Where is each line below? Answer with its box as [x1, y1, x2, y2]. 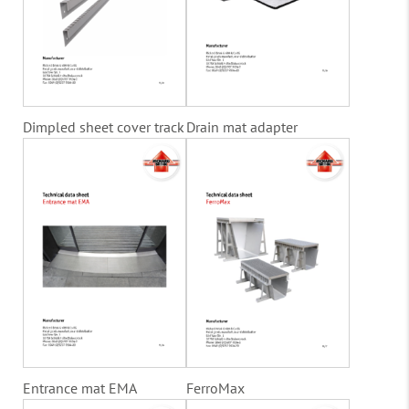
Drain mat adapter [186, 117, 298, 136]
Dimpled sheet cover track [23, 117, 184, 136]
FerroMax [186, 379, 245, 398]
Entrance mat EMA [23, 379, 137, 398]
